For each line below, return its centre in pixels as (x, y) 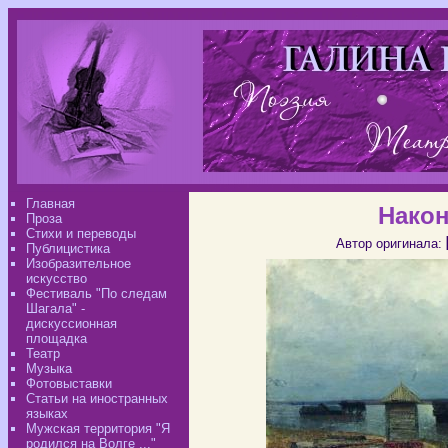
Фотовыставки (69, 383)
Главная (50, 203)
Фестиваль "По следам (96, 293)
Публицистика (68, 248)
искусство (56, 278)
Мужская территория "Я (98, 428)
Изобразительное (78, 263)
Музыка (49, 368)
